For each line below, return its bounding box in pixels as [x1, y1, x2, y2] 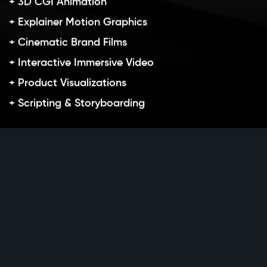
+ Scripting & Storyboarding [9, 98, 145, 109]
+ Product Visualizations [9, 78, 126, 89]
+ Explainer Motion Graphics [9, 17, 147, 28]
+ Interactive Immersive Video [9, 58, 154, 69]
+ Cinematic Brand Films [9, 38, 127, 48]
